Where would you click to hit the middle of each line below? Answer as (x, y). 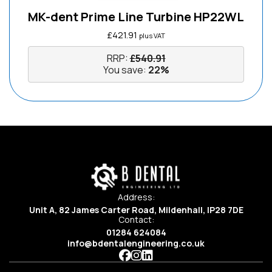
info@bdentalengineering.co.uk (136, 243)
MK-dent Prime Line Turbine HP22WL (136, 17)
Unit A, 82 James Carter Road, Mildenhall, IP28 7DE (136, 209)
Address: (136, 197)
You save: (124, 70)
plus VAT (152, 36)
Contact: (136, 219)
